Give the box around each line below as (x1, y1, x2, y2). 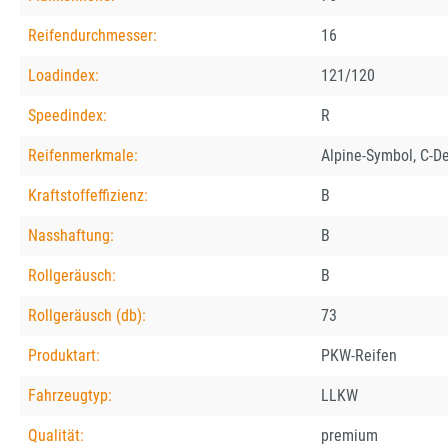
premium (321, 426, 378, 446)
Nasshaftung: (28, 226, 114, 246)
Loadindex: (28, 66, 99, 86)
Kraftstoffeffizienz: (28, 186, 148, 206)
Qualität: (28, 426, 84, 446)
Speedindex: (28, 106, 107, 126)
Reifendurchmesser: (28, 26, 157, 46)
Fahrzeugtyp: (28, 386, 112, 406)
